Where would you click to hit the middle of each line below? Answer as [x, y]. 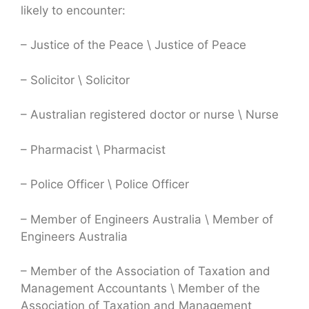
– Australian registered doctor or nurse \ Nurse [150, 115]
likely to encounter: [73, 10]
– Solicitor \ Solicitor [75, 80]
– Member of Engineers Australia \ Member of [147, 219]
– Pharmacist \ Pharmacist [93, 149]
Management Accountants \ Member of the [140, 289]
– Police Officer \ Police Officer [105, 185]
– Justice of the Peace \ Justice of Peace [133, 45]
